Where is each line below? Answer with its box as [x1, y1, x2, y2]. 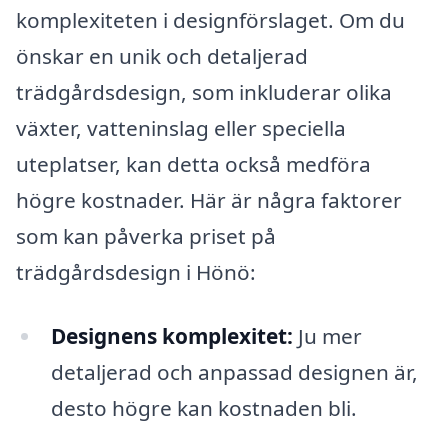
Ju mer [292, 322, 362, 351]
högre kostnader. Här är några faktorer [16, 186, 402, 215]
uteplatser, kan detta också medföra [16, 150, 371, 179]
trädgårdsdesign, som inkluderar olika [16, 78, 392, 107]
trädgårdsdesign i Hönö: [16, 258, 256, 287]
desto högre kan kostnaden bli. [50, 394, 357, 423]
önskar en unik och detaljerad [16, 42, 308, 71]
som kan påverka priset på [16, 222, 276, 251]
